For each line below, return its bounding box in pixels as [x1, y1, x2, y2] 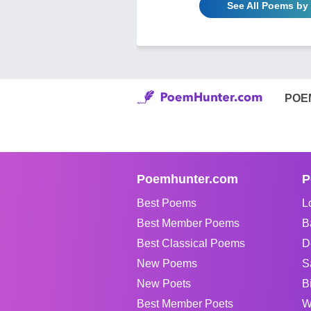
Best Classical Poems [137, 237, 245, 249]
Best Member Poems [137, 217, 239, 229]
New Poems [137, 257, 197, 269]
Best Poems [137, 196, 196, 209]
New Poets [137, 277, 191, 289]
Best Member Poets [137, 297, 233, 310]
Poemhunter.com [137, 171, 238, 186]
